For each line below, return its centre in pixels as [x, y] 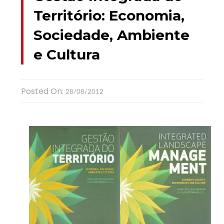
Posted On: [43, 91]
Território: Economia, [109, 15]
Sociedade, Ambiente [111, 35]
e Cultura [66, 54]
